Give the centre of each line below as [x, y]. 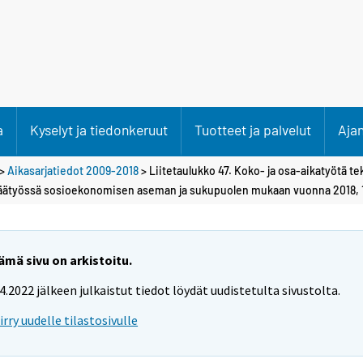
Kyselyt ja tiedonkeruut [99, 130]
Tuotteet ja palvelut [253, 130]
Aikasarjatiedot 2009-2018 [73, 170]
